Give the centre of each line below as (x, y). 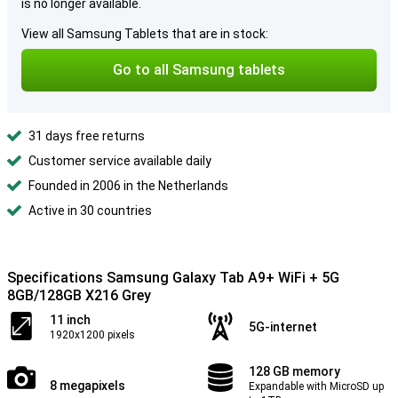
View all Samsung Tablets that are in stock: (145, 34)
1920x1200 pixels (92, 335)
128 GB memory (295, 371)
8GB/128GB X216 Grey (79, 295)
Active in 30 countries (90, 211)
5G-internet (283, 327)
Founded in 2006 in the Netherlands (128, 186)
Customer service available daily (120, 161)
